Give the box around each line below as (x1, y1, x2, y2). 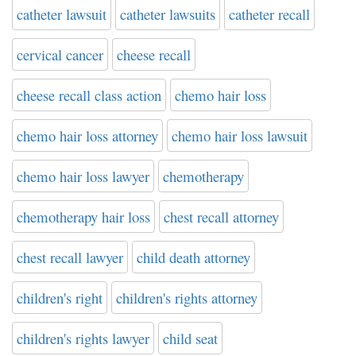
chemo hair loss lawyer (17, 165, 149, 186)
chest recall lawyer (17, 246, 123, 267)
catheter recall (229, 3, 310, 24)
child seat (163, 327, 218, 348)
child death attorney (137, 246, 250, 267)
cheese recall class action (17, 84, 161, 105)
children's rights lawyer (17, 327, 149, 348)
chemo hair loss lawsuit (172, 125, 308, 145)
